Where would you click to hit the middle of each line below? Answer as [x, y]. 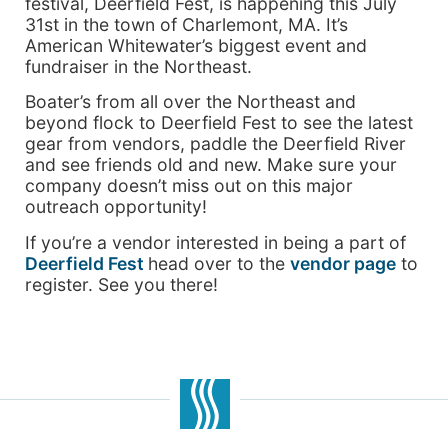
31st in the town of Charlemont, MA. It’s [186, 24]
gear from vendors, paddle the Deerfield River [215, 144]
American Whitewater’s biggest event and [196, 45]
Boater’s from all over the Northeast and [190, 102]
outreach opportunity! [116, 207]
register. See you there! [121, 284]
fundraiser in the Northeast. [138, 66]
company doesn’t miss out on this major [189, 186]
